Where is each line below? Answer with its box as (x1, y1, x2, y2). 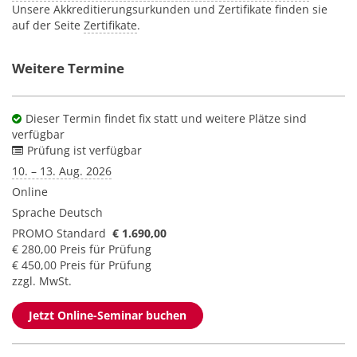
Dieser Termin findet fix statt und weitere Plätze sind (25, 111, 307, 126)
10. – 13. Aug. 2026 (12, 163, 112, 178)
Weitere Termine (12, 59, 124, 77)
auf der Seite (12, 18, 84, 33)
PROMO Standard (12, 226, 106, 241)
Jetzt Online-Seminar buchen (29, 308, 186, 323)
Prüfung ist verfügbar (27, 143, 142, 158)
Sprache (12, 205, 59, 220)
